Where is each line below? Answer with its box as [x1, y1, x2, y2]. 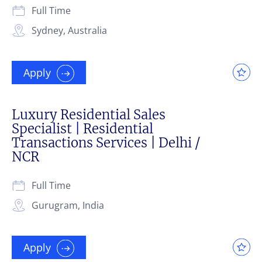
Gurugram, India [32, 198, 104, 212]
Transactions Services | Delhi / [12, 134, 200, 151]
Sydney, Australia [32, 23, 107, 37]
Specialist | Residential [12, 120, 153, 137]
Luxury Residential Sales [12, 106, 166, 123]
